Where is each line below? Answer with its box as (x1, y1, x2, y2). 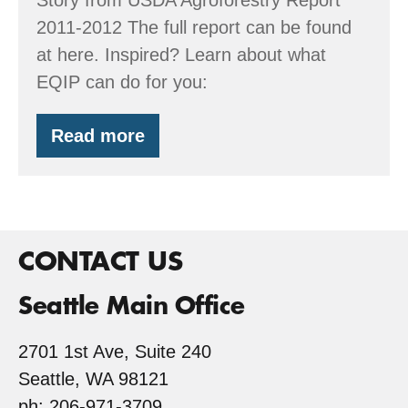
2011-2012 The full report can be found (36, 16, 352, 37)
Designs (97, 206, 167, 227)
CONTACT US (18, 249, 182, 275)
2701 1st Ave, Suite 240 (18, 341, 211, 362)
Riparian (97, 188, 169, 209)
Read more (51, 125, 145, 146)
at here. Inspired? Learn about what (36, 44, 326, 65)
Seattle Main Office (18, 294, 245, 319)
